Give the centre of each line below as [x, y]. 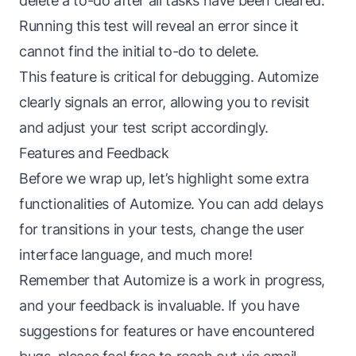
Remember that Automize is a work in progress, [172, 280]
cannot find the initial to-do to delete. [139, 51]
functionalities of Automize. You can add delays [171, 204]
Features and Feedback [94, 153]
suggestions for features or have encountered [167, 331]
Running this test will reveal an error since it [159, 26]
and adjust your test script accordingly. [144, 128]
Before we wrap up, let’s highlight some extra [164, 178]
